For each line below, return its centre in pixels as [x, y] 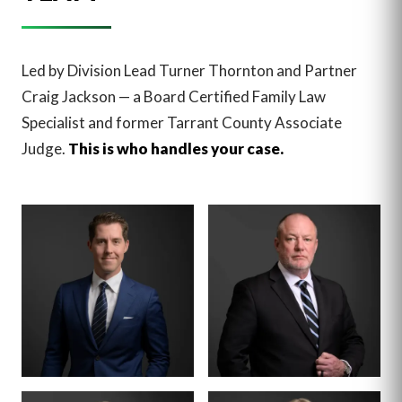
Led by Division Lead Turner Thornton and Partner [189, 71]
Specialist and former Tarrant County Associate [182, 123]
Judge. [45, 149]
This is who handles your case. [176, 149]
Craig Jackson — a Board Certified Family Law [174, 97]
